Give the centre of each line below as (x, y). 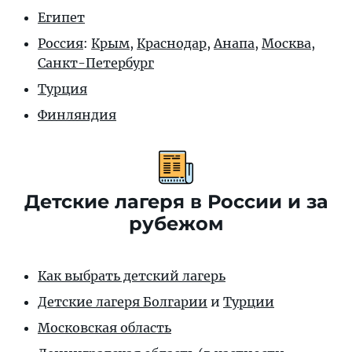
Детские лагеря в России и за (176, 201)
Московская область (104, 327)
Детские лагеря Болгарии (123, 301)
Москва (286, 43)
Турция (62, 88)
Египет (61, 17)
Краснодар (172, 43)
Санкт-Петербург (96, 62)
